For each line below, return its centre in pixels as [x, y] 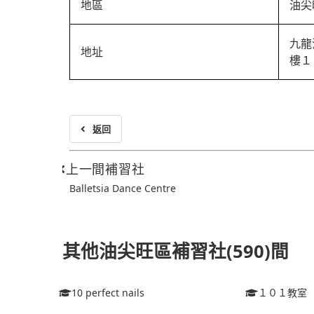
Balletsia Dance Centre [123, 188]
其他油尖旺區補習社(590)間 [176, 251]
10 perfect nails [108, 293]
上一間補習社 [105, 169]
